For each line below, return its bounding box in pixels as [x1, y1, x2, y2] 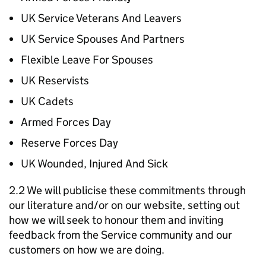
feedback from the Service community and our [9, 228, 232, 242]
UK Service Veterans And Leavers [21, 11, 182, 25]
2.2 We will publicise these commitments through [9, 183, 246, 197]
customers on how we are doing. [9, 243, 164, 256]
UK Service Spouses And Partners [21, 32, 185, 46]
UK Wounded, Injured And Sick [21, 157, 168, 170]
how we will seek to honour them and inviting [9, 213, 223, 227]
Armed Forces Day [21, 115, 111, 129]
